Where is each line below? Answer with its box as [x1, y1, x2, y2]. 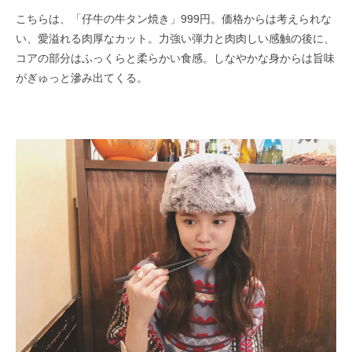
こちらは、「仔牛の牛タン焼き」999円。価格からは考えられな [16, 12, 332, 25]
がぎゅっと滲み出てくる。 [16, 71, 148, 84]
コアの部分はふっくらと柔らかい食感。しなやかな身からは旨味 [16, 51, 335, 64]
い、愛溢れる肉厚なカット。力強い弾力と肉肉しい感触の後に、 [16, 31, 335, 45]
